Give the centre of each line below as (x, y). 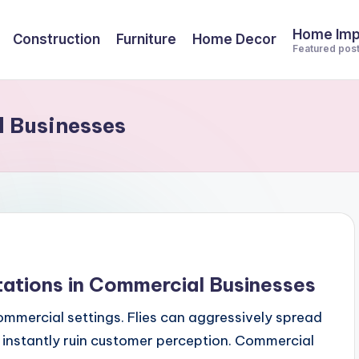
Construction (56, 39)
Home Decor (234, 39)
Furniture (146, 39)
